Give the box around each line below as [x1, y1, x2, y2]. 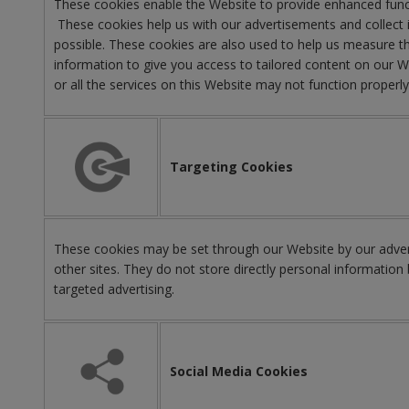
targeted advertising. [54, 280, 174, 298]
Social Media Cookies [170, 362, 308, 380]
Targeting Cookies [170, 158, 293, 175]
